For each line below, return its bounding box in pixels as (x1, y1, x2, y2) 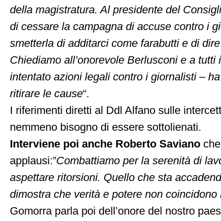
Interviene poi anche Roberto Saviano (10, 138, 203, 150)
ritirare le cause (10, 88, 83, 100)
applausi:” (10, 155, 56, 167)
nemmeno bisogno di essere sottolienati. (10, 121, 201, 133)
